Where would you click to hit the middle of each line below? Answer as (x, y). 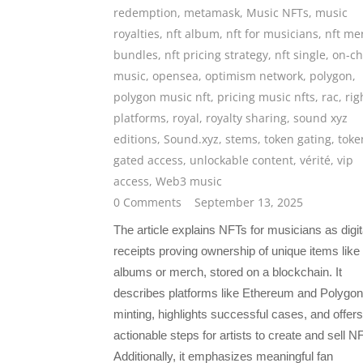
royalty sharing (246, 118)
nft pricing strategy (216, 55)
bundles (136, 55)
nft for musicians (272, 34)
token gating (298, 139)
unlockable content (241, 160)
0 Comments (147, 203)
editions (135, 139)
